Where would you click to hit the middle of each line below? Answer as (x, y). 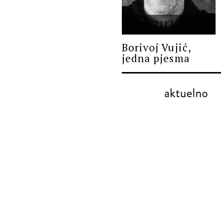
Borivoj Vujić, (156, 47)
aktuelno (186, 93)
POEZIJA (153, 25)
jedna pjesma (156, 58)
